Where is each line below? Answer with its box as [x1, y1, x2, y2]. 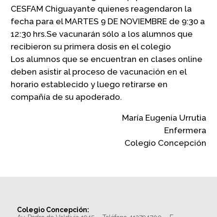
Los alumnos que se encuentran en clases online [11, 54, 203, 64]
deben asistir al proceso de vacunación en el [11, 66, 187, 77]
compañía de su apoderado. [11, 92, 123, 102]
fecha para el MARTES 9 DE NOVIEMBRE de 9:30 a [11, 16, 205, 26]
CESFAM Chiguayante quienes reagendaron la [11, 3, 192, 14]
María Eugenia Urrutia [122, 112, 206, 123]
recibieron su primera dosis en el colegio [11, 41, 171, 51]
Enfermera [164, 125, 206, 135]
